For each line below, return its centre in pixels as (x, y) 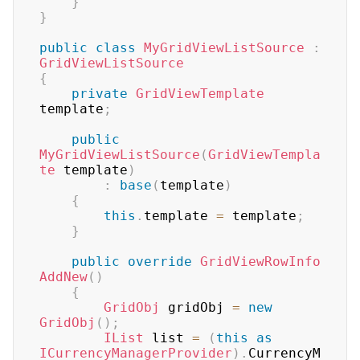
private (100, 94)
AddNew (63, 277)
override (160, 262)
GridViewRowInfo (260, 262)
